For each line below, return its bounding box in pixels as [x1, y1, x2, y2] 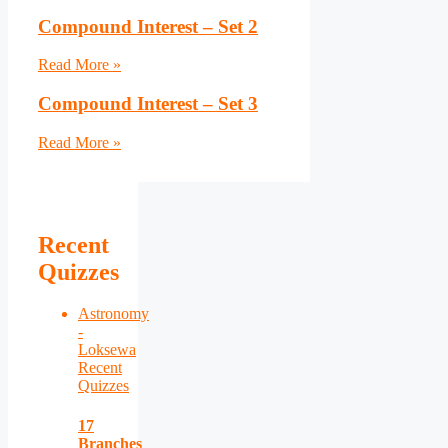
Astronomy [78, 305, 149, 323]
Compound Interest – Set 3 [38, 92, 258, 114]
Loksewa [78, 341, 136, 359]
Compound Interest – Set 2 [38, 15, 258, 37]
